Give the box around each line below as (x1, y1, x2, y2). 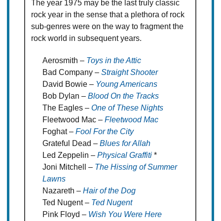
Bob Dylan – (42, 92, 88, 101)
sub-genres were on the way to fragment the (31, 22, 184, 31)
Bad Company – (42, 68, 101, 77)
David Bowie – (42, 80, 96, 89)
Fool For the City (75, 127, 134, 136)
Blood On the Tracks (87, 92, 159, 101)
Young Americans (95, 80, 157, 89)
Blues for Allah (99, 139, 150, 148)
